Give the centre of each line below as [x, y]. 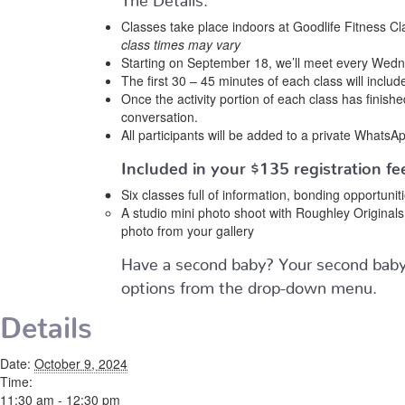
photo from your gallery [188, 231]
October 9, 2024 [81, 363]
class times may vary [181, 44]
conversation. [160, 117]
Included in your [186, 164]
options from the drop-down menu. [250, 283]
